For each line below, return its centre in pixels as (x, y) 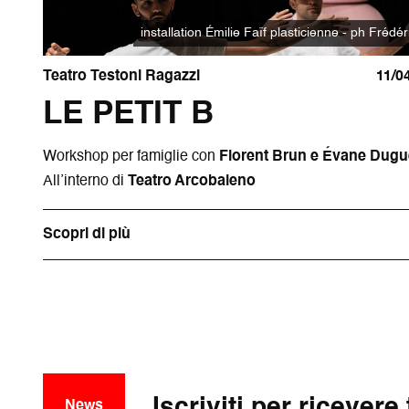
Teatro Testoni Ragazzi (122, 76)
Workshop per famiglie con (131, 157)
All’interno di (86, 181)
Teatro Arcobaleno (192, 181)
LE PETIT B (129, 114)
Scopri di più (87, 234)
